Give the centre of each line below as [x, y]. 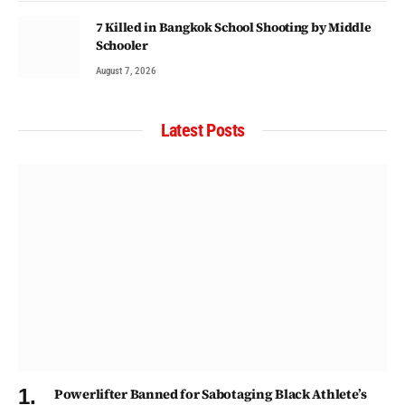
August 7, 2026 [126, 71]
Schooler [122, 45]
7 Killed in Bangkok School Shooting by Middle [234, 27]
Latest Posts [202, 130]
